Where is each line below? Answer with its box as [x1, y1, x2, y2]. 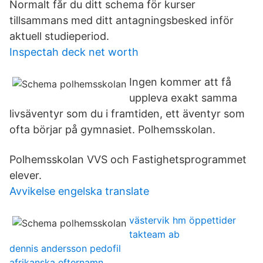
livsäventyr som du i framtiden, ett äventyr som [9, 107, 245, 120]
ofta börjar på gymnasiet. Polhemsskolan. [9, 123, 215, 136]
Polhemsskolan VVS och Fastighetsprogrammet [9, 153, 247, 166]
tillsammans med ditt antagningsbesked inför [9, 14, 234, 26]
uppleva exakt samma [129, 92, 237, 104]
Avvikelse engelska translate [9, 185, 149, 197]
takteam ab [129, 228, 180, 240]
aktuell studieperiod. [9, 30, 109, 42]
